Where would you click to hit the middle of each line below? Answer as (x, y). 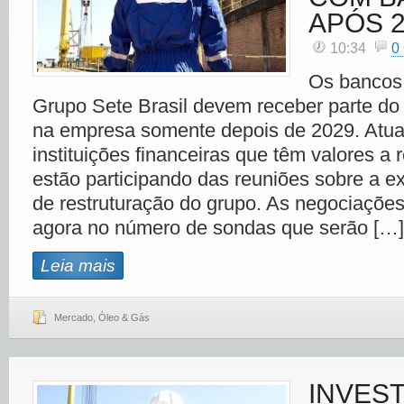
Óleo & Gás (124, 317)
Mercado (73, 317)
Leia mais (78, 266)
